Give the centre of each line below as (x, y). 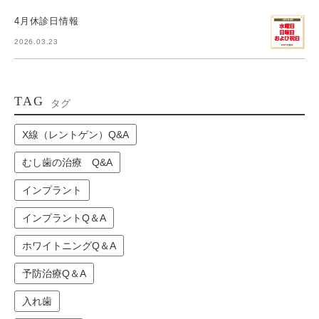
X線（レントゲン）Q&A (75, 134)
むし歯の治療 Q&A (67, 162)
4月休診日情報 (47, 21)
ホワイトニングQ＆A (69, 245)
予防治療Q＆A (54, 273)
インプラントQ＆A (64, 218)
